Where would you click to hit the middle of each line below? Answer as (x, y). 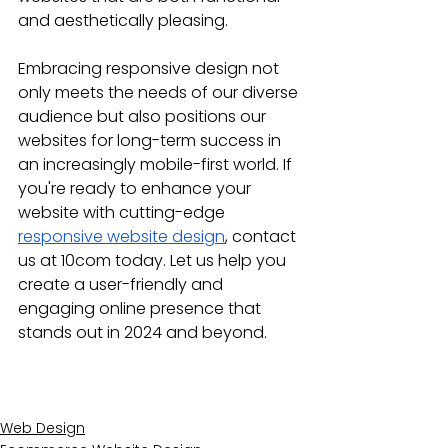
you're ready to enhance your (136, 188)
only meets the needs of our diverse (160, 92)
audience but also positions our (144, 116)
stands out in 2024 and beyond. (142, 332)
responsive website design (121, 236)
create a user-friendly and (122, 284)
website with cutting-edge (123, 212)
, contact (262, 236)
